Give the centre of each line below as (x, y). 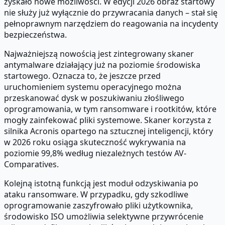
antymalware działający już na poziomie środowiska (102, 65)
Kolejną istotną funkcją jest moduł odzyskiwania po (101, 183)
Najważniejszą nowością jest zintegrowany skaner (99, 53)
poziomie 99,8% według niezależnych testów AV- (95, 153)
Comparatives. (31, 164)
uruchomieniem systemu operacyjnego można (93, 87)
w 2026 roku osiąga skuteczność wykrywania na (95, 142)
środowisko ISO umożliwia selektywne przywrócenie (104, 216)
